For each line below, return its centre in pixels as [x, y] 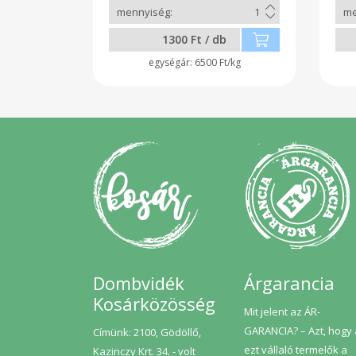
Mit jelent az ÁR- [282, 312]
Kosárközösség [154, 304]
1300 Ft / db [194, 40]
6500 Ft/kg [217, 63]
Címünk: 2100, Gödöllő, [147, 333]
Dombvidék [139, 283]
